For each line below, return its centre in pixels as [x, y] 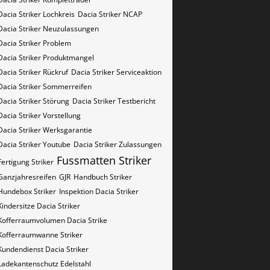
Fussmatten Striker [104, 160]
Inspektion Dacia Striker [99, 191]
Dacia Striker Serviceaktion [116, 72]
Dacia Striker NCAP [110, 14]
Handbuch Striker [103, 177]
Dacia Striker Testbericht [114, 101]
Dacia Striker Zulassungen [118, 144]
